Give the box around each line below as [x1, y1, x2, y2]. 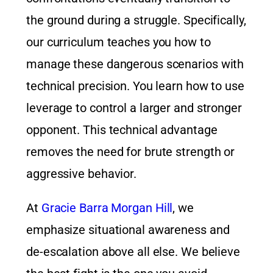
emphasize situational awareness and [26, 222, 230, 238]
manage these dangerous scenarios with [26, 57, 244, 72]
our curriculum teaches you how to [26, 35, 211, 50]
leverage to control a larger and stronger [26, 101, 242, 116]
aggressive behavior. [26, 166, 136, 182]
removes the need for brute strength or [26, 144, 235, 160]
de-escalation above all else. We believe [26, 244, 240, 260]
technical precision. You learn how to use [26, 79, 244, 94]
